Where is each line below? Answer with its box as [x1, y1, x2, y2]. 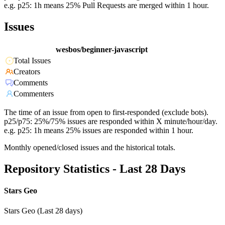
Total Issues [14, 56, 51, 65]
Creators [14, 67, 40, 76]
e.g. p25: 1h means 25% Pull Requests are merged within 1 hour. [4, 1, 209, 10]
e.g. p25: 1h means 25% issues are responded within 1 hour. [4, 126, 193, 135]
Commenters [14, 89, 54, 98]
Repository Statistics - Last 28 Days [4, 162, 185, 176]
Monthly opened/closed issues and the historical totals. [4, 143, 175, 152]
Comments [14, 78, 48, 87]
